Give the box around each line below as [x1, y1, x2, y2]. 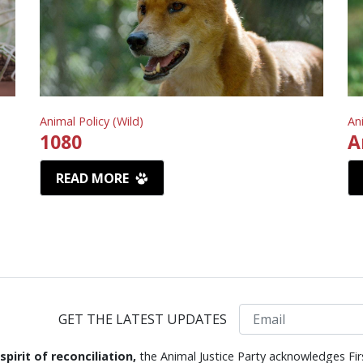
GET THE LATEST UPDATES [58, 310, 228, 328]
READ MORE [56, 169, 133, 188]
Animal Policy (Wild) [39, 113, 143, 130]
